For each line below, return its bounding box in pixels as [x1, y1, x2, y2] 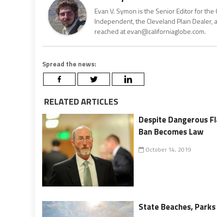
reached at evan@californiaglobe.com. [94, 26, 206, 36]
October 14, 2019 [144, 144, 192, 154]
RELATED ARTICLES [42, 94, 118, 108]
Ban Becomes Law [139, 125, 204, 138]
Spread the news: [42, 58, 96, 69]
